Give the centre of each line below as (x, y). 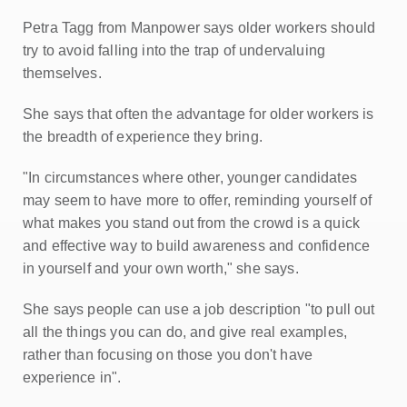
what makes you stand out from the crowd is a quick (192, 223)
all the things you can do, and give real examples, (185, 332)
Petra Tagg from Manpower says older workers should (199, 28)
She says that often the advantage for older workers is (199, 114)
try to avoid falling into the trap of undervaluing (174, 50)
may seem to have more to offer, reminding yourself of (198, 200)
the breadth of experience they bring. (143, 137)
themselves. (62, 73)
